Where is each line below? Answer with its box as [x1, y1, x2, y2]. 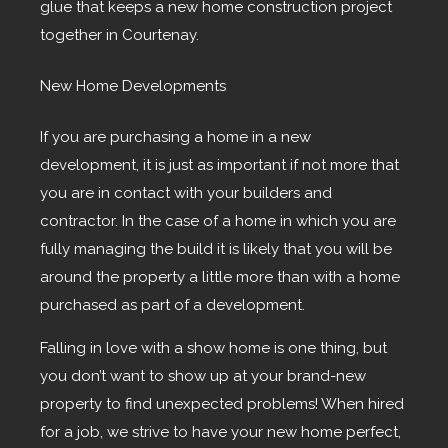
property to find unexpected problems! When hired [40, 395, 404, 414]
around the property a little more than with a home [40, 268, 400, 287]
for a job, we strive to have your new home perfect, [40, 423, 401, 442]
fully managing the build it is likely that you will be [40, 240, 392, 259]
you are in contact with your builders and [40, 184, 332, 203]
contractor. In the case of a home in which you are [40, 212, 396, 231]
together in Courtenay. [40, 26, 199, 45]
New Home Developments [40, 77, 226, 96]
